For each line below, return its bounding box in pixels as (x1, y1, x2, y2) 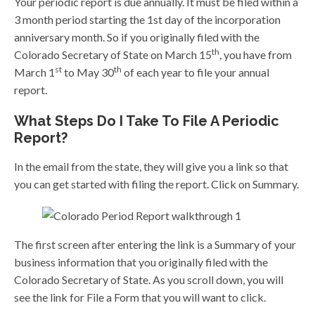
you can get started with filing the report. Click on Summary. (14, 177, 299, 191)
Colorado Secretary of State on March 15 (14, 48, 212, 62)
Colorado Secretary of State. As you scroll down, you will (14, 273, 283, 287)
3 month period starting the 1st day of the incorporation (14, 13, 281, 27)
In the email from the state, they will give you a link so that (14, 160, 288, 174)
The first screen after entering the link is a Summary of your (14, 238, 296, 252)
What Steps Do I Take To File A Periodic (14, 112, 279, 130)
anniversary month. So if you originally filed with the (14, 30, 259, 44)
